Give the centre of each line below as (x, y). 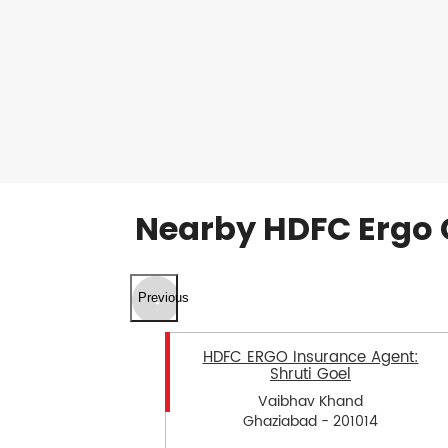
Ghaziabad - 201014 (310, 422)
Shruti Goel (310, 374)
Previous (163, 298)
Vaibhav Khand (310, 402)
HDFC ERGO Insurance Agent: (310, 357)
